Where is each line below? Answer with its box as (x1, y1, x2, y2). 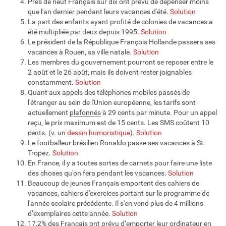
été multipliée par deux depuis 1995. (28, 27, 141, 36)
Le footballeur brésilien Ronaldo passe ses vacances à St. (28, 138, 205, 147)
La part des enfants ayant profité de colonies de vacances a (28, 17, 213, 26)
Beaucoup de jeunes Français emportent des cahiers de (28, 179, 199, 187)
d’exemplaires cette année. (28, 209, 112, 217)
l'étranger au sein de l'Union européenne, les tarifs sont (28, 98, 196, 106)
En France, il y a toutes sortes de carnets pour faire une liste (28, 158, 212, 167)
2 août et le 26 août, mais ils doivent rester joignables (28, 68, 192, 76)
